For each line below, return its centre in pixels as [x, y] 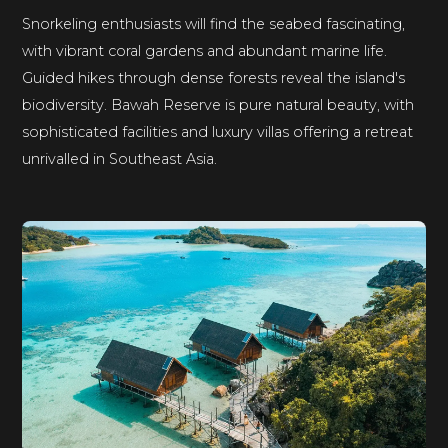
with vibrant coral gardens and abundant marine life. [205, 50]
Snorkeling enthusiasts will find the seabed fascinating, [214, 23]
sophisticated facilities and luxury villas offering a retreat [218, 131]
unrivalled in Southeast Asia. [120, 158]
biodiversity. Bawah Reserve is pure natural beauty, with [218, 104]
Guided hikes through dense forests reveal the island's [214, 77]
